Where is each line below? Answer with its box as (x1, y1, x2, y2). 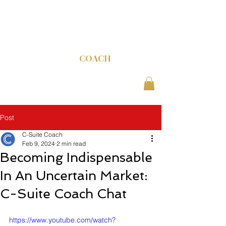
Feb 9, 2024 (22, 140, 55, 148)
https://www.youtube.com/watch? (9, 215, 116, 225)
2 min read (56, 140, 86, 148)
